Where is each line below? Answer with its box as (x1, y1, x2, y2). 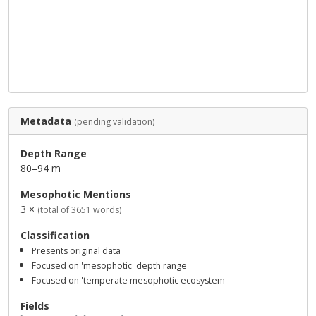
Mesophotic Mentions (20, 188, 131, 201)
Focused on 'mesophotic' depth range (32, 260, 187, 272)
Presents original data (32, 245, 121, 257)
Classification (20, 229, 90, 242)
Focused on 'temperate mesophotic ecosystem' (32, 274, 227, 286)
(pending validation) (74, 116, 154, 128)
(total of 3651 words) (37, 204, 121, 216)
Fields (20, 299, 49, 312)
